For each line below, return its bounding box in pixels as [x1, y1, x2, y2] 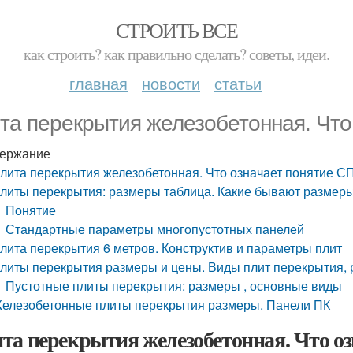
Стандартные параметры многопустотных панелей [6, 220, 305, 238]
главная [69, 72, 128, 95]
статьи [214, 72, 262, 95]
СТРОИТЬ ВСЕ [115, 17, 238, 43]
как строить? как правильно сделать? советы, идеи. [24, 43, 329, 65]
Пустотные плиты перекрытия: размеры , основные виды [6, 277, 343, 295]
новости [142, 72, 200, 95]
